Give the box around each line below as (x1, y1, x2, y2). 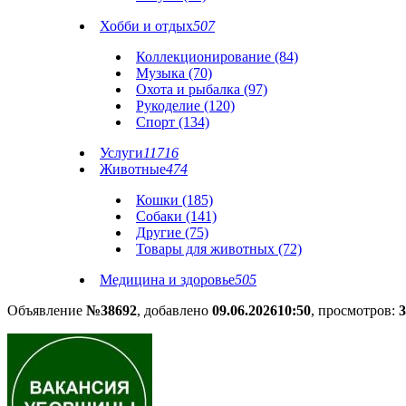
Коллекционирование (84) (136, 49, 298, 64)
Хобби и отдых (100, 18, 193, 34)
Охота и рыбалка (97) (136, 82, 267, 97)
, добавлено (137, 303, 212, 318)
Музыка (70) (136, 65, 212, 81)
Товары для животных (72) (136, 241, 302, 256)
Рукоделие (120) (136, 98, 235, 113)
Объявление (7, 303, 86, 318)
